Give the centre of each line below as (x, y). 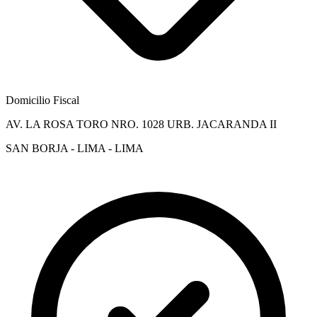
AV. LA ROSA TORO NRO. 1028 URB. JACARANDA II (141, 124)
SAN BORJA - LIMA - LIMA (75, 148)
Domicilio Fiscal (42, 100)
